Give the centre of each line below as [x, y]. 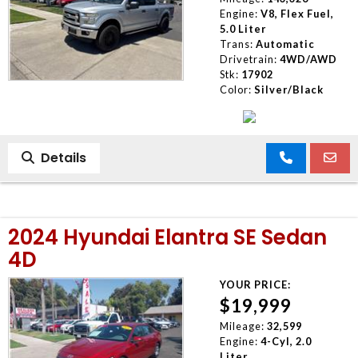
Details [60, 157]
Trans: [236, 44]
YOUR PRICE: [255, 284]
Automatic [285, 44]
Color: [235, 89]
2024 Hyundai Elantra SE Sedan [167, 237]
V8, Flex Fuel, [297, 13]
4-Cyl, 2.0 [286, 341]
